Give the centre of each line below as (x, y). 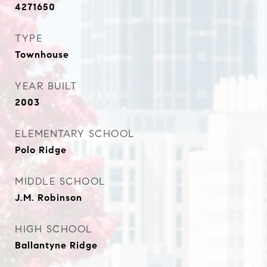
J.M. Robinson (49, 198)
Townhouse (42, 55)
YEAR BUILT (46, 86)
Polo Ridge (41, 150)
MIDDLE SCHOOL (60, 181)
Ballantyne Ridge (56, 245)
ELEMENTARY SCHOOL (75, 134)
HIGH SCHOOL (54, 229)
